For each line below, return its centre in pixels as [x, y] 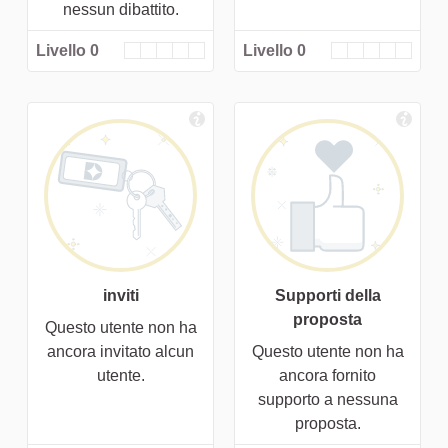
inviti [120, 295]
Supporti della [327, 295]
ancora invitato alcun [120, 351]
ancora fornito [327, 375]
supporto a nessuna [327, 399]
